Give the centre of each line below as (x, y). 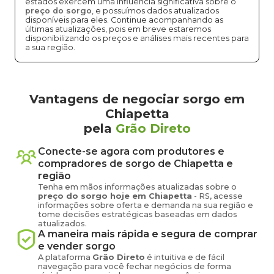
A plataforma (65, 257)
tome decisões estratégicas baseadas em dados (138, 214)
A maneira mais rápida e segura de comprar (148, 234)
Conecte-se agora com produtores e (131, 151)
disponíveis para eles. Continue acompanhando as (124, 20)
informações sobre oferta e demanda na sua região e (146, 205)
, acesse (226, 196)
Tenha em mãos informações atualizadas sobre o (137, 187)
